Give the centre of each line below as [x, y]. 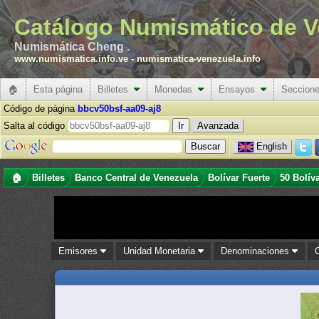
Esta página [58, 89]
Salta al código [36, 126]
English [271, 146]
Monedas [176, 89]
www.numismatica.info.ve [71, 59]
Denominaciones [257, 251]
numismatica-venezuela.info [199, 59]
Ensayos [240, 89]
